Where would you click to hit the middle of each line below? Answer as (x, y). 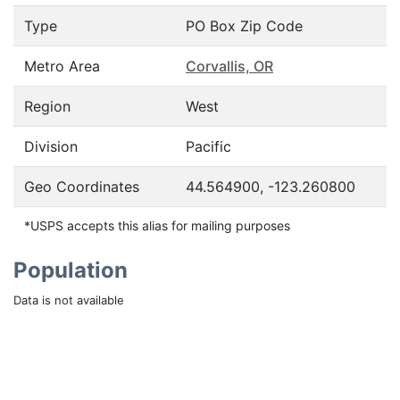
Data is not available (69, 300)
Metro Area (62, 66)
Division (51, 146)
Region (47, 106)
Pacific (208, 146)
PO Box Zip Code (244, 26)
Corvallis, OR (229, 66)
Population (71, 270)
